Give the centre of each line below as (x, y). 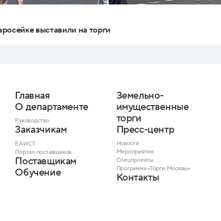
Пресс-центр (145, 129)
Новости (128, 144)
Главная (32, 95)
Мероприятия (135, 152)
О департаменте (52, 107)
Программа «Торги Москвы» (153, 169)
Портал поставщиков (43, 152)
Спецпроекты (135, 160)
